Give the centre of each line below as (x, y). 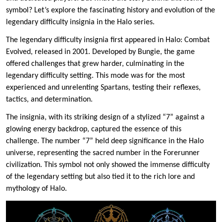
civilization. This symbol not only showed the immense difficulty (108, 165)
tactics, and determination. (49, 100)
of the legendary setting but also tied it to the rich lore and (100, 177)
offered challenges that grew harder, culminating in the (95, 64)
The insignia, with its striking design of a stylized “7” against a (105, 118)
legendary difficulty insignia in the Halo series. (80, 23)
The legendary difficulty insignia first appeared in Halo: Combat (108, 40)
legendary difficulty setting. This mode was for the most (95, 76)
